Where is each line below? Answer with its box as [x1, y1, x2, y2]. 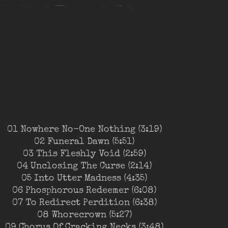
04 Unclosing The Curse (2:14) [17, 161, 152, 171]
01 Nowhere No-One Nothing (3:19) [7, 125, 162, 134]
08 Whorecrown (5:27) [37, 210, 132, 220]
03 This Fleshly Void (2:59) [22, 149, 147, 159]
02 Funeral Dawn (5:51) [34, 137, 135, 147]
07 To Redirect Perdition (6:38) [12, 198, 157, 208]
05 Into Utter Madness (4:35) [21, 174, 148, 183]
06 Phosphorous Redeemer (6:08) [12, 186, 157, 195]
